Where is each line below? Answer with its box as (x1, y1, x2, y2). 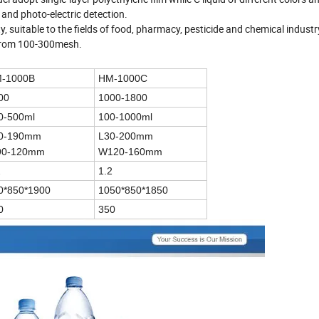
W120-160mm (98, 146, 162, 158)
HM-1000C (98, 73, 147, 85)
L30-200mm (98, 130, 153, 142)
